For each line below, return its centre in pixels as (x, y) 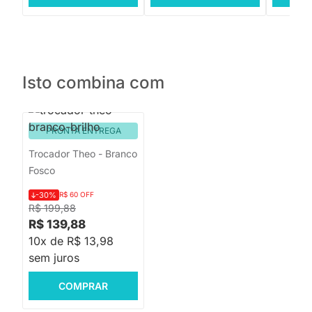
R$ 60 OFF (77, 194)
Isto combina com (93, 83)
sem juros (54, 258)
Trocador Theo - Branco (83, 154)
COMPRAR (83, 286)
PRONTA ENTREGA (83, 131)
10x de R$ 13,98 (71, 241)
